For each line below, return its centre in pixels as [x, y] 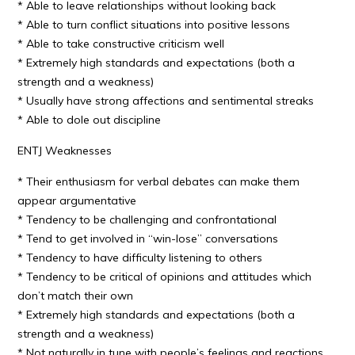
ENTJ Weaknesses [65, 151]
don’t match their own [76, 296]
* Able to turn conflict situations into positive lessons [154, 25]
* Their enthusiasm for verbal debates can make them [159, 181]
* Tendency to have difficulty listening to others [140, 258]
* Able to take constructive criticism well [121, 44]
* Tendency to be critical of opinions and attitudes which [165, 277]
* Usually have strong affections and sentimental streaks [166, 101]
